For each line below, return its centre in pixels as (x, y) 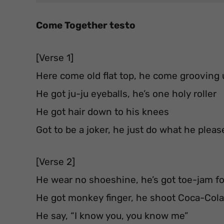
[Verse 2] (55, 162)
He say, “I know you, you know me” (112, 216)
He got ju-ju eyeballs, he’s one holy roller (126, 93)
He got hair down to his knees (102, 111)
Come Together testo (86, 25)
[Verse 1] (55, 57)
